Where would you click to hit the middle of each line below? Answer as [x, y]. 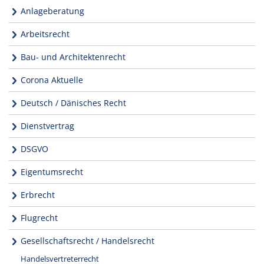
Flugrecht [39, 217]
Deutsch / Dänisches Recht [73, 103]
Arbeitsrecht [45, 34]
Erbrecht [38, 194]
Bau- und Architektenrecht [73, 57]
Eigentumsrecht [52, 171]
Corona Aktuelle [52, 80]
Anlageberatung [52, 11]
